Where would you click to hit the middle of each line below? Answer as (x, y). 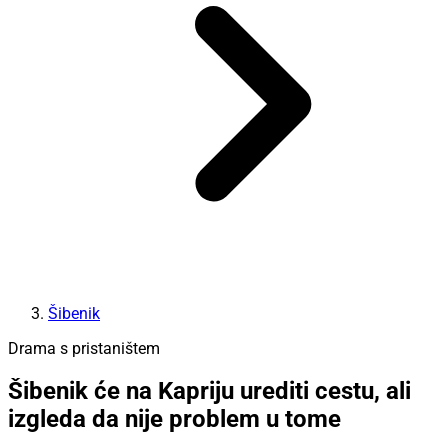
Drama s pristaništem (84, 348)
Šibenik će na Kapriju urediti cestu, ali (209, 391)
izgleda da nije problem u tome (174, 419)
